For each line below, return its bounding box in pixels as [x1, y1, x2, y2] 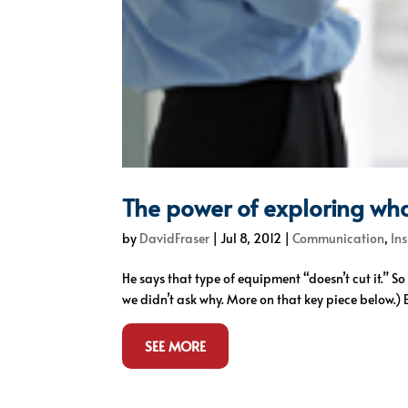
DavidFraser [139, 229, 210, 248]
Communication [292, 229, 385, 248]
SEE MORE [145, 336, 207, 356]
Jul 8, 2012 [220, 229, 282, 248]
